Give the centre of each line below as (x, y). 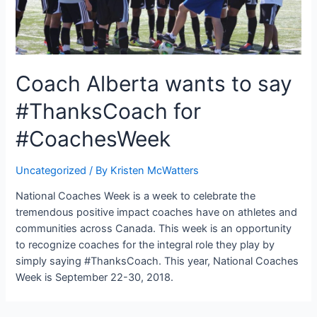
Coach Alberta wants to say (154, 83)
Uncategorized (51, 170)
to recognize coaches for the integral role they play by (145, 245)
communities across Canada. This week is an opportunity (154, 229)
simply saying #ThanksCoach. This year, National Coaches (157, 261)
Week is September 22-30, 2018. (95, 278)
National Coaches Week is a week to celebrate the (136, 196)
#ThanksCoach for (109, 111)
